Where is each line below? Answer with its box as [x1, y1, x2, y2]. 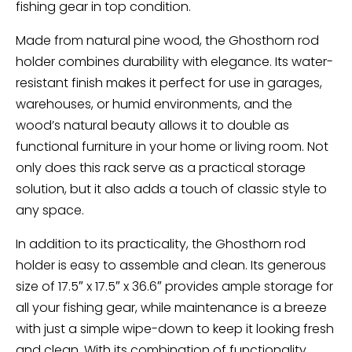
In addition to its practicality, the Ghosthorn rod [16, 234, 306, 253]
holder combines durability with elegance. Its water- [16, 52, 333, 71]
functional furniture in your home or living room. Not [16, 137, 328, 156]
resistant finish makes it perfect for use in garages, [16, 73, 322, 92]
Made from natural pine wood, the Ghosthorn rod [16, 31, 319, 49]
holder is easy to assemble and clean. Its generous [16, 255, 326, 274]
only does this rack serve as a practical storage [16, 158, 306, 177]
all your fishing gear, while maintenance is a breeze [16, 298, 327, 317]
